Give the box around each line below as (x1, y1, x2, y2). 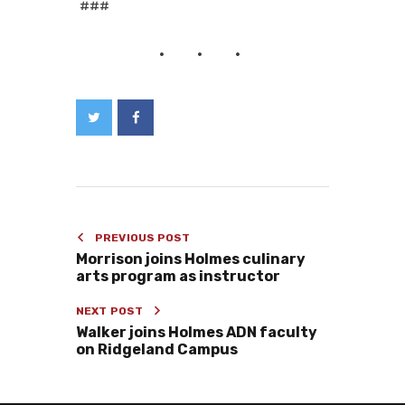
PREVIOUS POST (95, 231, 191, 244)
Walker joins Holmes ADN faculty (76, 323, 317, 341)
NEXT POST (76, 304, 143, 317)
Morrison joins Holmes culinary (76, 250, 306, 268)
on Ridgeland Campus (76, 340, 238, 358)
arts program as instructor (76, 267, 280, 285)
